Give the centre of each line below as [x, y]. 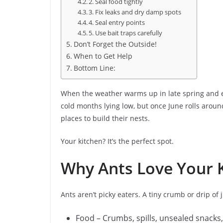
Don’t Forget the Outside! [115, 44]
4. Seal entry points [117, 22]
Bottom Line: [94, 68]
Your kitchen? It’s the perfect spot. [117, 141]
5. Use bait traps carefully [126, 33]
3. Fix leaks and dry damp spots [135, 12]
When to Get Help [103, 56]
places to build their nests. [105, 118]
